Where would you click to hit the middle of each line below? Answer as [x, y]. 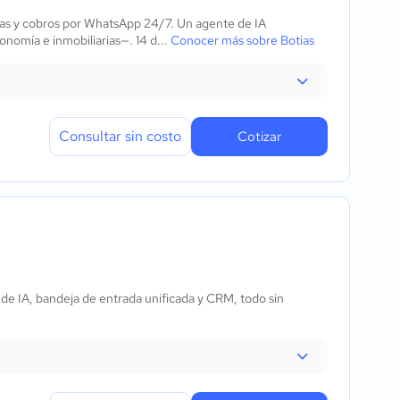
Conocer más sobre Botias [242, 40]
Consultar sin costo [120, 136]
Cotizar [259, 137]
